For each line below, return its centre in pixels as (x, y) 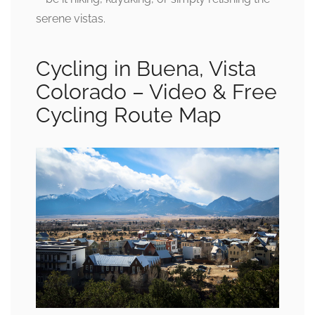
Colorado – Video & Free (156, 92)
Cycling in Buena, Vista (146, 69)
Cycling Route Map (129, 115)
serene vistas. (71, 19)
